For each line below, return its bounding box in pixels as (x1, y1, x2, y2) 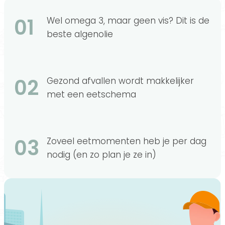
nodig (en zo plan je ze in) (47, 149, 156, 161)
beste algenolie (47, 28, 113, 41)
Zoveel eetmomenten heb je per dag (47, 135, 206, 148)
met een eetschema (47, 88, 136, 101)
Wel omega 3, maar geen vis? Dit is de (47, 15, 209, 27)
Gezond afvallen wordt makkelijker (47, 75, 194, 87)
